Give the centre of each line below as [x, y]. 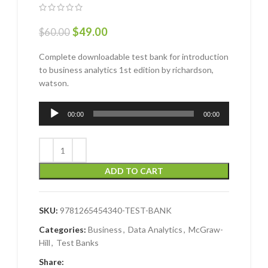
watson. [54, 83]
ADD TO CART [134, 171]
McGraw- [206, 230]
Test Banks [77, 243]
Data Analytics [155, 230]
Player [50, 121]
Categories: [63, 230]
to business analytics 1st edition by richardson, [126, 70]
